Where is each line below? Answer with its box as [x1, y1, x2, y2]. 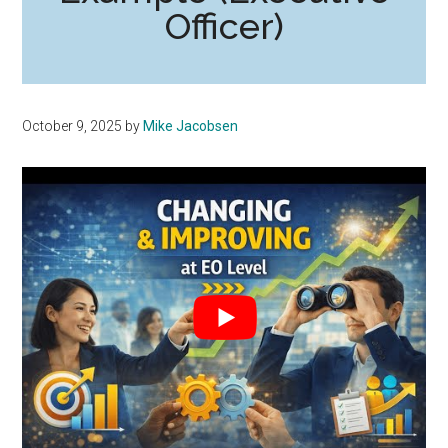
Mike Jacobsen [143, 117, 239, 134]
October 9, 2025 [22, 117, 123, 134]
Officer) [164, 4, 284, 47]
